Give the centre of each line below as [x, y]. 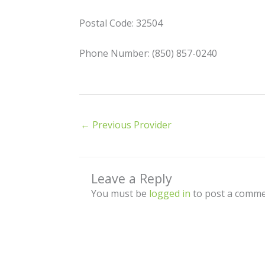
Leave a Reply [132, 178]
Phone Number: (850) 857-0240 [148, 53]
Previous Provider [131, 125]
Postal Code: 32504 [121, 23]
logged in [170, 193]
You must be [120, 193]
